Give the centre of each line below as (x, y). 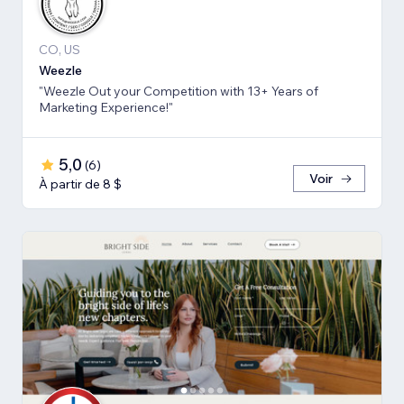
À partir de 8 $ (80, 184)
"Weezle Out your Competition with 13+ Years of (179, 91)
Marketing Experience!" (106, 107)
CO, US (60, 49)
